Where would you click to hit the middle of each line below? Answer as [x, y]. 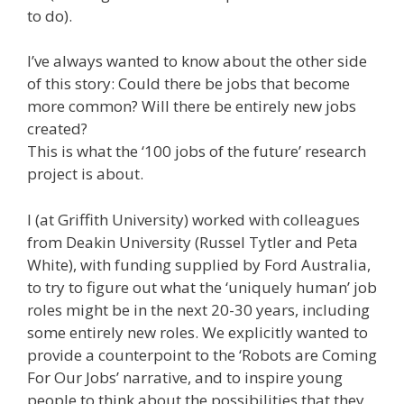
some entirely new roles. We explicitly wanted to [197, 332]
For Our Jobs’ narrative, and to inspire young [185, 377]
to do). [50, 15]
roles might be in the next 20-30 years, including [198, 309]
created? [57, 129]
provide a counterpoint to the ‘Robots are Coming [202, 354]
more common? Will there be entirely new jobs [192, 106]
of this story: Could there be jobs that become [188, 83]
